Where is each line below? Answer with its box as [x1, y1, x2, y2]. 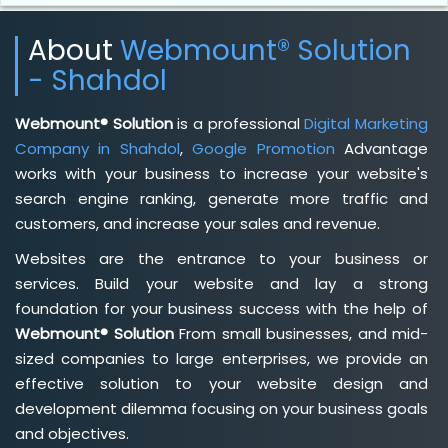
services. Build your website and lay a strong [15, 272, 428, 294]
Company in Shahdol [15, 137, 180, 159]
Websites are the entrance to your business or [15, 247, 428, 269]
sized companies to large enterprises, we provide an [15, 347, 428, 369]
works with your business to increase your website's [15, 162, 428, 184]
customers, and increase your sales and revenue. [15, 212, 380, 234]
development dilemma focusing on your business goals [15, 397, 428, 419]
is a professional [172, 112, 305, 134]
